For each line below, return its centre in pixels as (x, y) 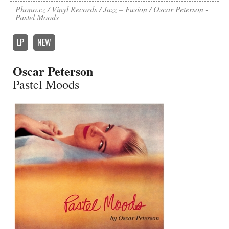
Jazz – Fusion (125, 9)
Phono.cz (30, 9)
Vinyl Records (74, 9)
